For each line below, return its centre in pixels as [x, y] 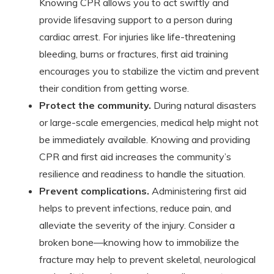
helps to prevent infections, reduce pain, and [135, 208]
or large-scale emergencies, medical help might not [149, 122]
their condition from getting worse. [114, 88]
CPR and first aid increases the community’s [135, 156]
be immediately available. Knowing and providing [145, 139]
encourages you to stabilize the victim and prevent [149, 71]
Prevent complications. [94, 191]
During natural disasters [204, 105]
